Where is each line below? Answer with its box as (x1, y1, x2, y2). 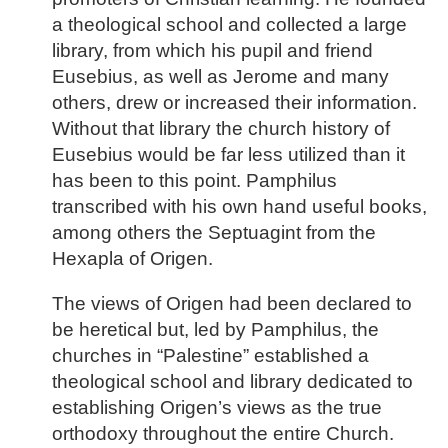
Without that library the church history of (52, 118, 390, 140)
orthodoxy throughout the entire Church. (52, 423, 394, 445)
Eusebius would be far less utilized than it (52, 144, 405, 166)
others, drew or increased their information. (52, 92, 417, 114)
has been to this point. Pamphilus (52, 170, 337, 192)
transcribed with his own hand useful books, (52, 196, 427, 218)
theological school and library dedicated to (52, 371, 413, 393)
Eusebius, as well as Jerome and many (52, 66, 389, 88)
